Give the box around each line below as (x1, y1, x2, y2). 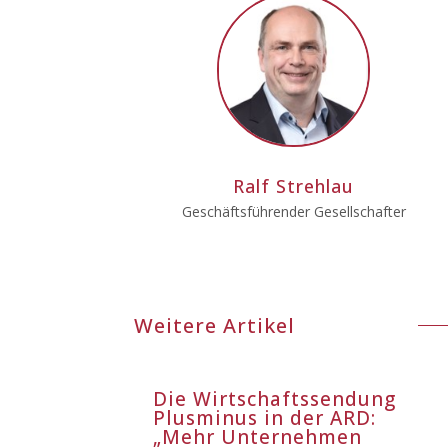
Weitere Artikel (134, 312, 296, 340)
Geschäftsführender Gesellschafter (181, 201, 406, 221)
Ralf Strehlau (233, 173, 355, 198)
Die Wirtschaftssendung (153, 385, 397, 412)
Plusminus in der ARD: (153, 404, 377, 431)
